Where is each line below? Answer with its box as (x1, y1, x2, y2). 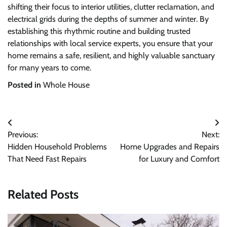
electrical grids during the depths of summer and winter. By (8, 14, 209, 24)
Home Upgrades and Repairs (120, 142, 219, 152)
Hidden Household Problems (8, 142, 107, 152)
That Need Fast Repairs (8, 154, 87, 164)
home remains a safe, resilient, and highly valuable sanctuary (8, 51, 215, 61)
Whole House (43, 80, 90, 90)
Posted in (8, 80, 43, 90)
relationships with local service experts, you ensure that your (8, 39, 213, 49)
